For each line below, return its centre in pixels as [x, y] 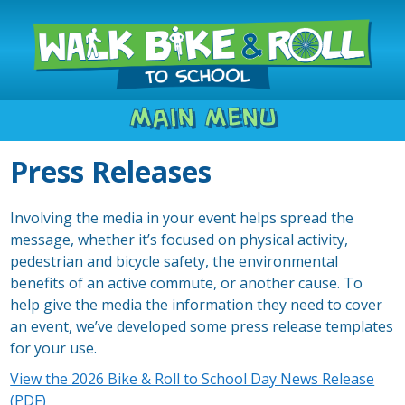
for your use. [54, 348]
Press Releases [111, 172]
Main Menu [202, 118]
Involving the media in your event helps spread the [182, 218]
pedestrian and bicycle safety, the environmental [174, 262]
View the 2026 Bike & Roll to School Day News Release [193, 379]
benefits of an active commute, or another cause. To [187, 283]
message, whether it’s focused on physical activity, [179, 240]
